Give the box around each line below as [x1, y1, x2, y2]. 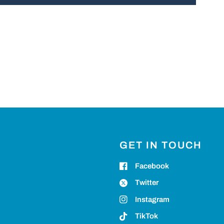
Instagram [134, 195, 169, 203]
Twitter [134, 178, 158, 187]
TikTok [134, 212, 158, 220]
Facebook [134, 161, 169, 170]
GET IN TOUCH [119, 139, 202, 150]
